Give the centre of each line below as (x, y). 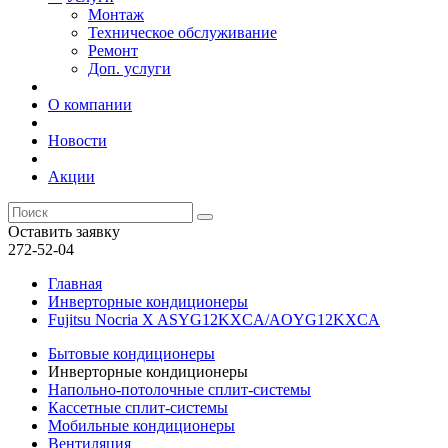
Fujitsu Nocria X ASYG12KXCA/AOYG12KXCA (214, 319)
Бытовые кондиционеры (131, 353)
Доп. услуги (129, 68)
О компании (90, 104)
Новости (77, 140)
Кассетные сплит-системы (138, 407)
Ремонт (113, 50)
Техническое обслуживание (182, 32)
